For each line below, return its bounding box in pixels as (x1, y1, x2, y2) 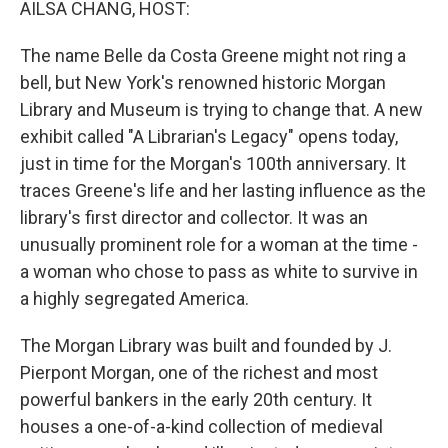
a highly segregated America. (20, 288, 249, 309)
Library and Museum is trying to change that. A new (20, 99, 423, 120)
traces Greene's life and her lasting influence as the (20, 180, 426, 201)
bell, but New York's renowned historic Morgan (20, 72, 386, 93)
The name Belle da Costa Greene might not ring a (20, 45, 406, 66)
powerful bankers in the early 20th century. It (20, 389, 372, 410)
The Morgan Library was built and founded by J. (20, 335, 392, 356)
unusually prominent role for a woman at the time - (20, 234, 418, 255)
